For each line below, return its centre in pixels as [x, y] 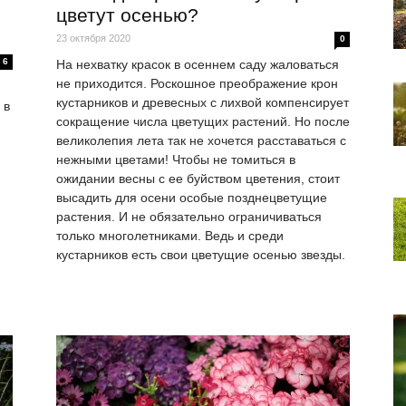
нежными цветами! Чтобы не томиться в [176, 160]
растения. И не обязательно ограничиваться [189, 217]
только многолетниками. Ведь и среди [170, 236]
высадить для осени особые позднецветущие [192, 198]
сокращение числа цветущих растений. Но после [203, 122]
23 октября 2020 [93, 39]
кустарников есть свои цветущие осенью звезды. [201, 255]
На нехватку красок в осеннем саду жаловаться [198, 65]
